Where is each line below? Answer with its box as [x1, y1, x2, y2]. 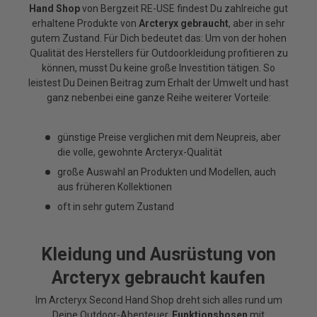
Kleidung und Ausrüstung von [41, 244, 276, 265]
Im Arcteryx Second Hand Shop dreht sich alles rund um [35, 294, 282, 306]
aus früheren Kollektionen [57, 181, 172, 193]
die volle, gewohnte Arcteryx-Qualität [57, 146, 222, 158]
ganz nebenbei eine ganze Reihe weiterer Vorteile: [46, 92, 271, 104]
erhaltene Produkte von [32, 18, 139, 30]
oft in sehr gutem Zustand [57, 201, 174, 213]
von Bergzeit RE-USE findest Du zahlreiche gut [80, 3, 288, 15]
